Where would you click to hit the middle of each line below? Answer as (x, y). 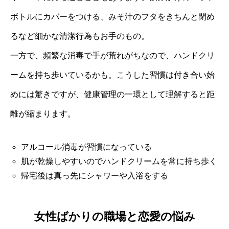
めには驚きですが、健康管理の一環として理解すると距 (112, 95)
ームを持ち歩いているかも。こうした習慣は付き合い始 (112, 75)
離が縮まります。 (43, 114)
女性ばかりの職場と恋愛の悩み (114, 216)
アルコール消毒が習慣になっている (86, 147)
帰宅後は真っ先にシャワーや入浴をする (94, 176)
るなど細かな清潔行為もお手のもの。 (80, 36)
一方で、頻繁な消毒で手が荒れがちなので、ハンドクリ (112, 56)
